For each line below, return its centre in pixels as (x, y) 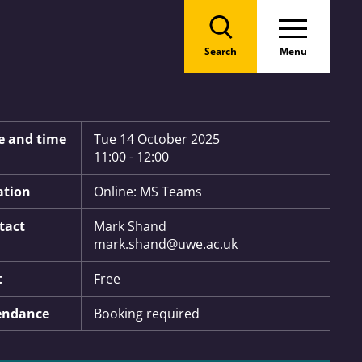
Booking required (147, 314)
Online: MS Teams (148, 192)
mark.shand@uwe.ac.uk (166, 244)
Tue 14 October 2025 (157, 139)
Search (221, 51)
